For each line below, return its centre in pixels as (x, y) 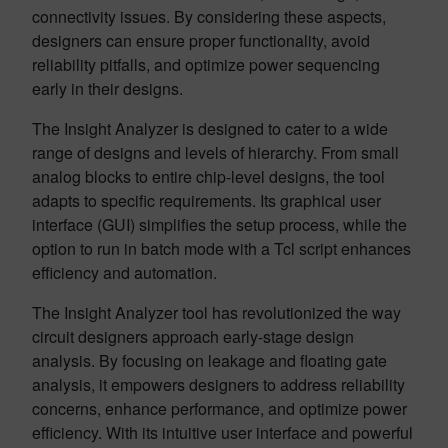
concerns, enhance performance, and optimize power (219, 408)
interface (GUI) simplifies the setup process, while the (219, 224)
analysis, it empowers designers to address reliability (218, 384)
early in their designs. (107, 88)
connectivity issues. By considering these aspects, (209, 16)
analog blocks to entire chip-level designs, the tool (208, 176)
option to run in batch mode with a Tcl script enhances (221, 248)
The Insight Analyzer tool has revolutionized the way (216, 312)
